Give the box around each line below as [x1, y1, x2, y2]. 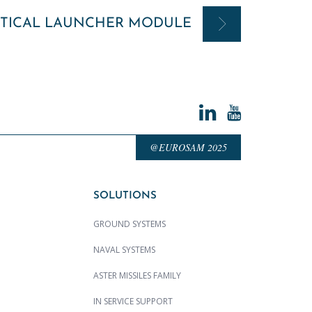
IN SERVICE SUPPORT [93, 295, 173, 308]
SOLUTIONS [93, 191, 157, 202]
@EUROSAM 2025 [150, 141, 227, 155]
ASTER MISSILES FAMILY [93, 270, 181, 282]
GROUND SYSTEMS [93, 218, 166, 231]
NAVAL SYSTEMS [93, 244, 155, 256]
